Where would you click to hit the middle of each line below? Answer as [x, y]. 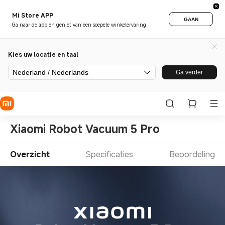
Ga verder [189, 72]
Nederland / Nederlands [50, 72]
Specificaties [109, 154]
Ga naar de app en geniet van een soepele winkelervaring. [80, 25]
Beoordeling [192, 154]
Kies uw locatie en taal [43, 54]
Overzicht [30, 154]
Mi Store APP [33, 15]
